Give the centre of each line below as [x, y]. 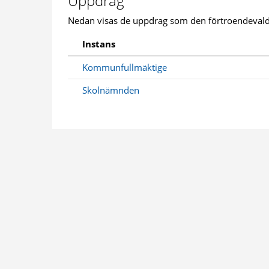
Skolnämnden [111, 90]
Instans [99, 44]
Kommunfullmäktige [125, 67]
